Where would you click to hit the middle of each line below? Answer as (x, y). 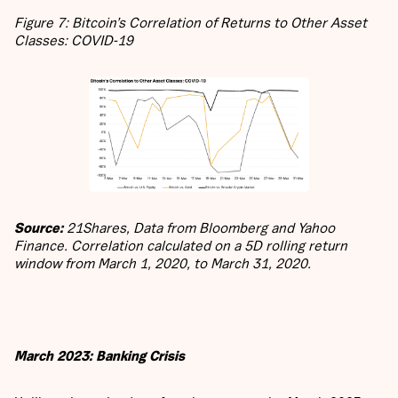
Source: (39, 228)
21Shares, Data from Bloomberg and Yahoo (199, 228)
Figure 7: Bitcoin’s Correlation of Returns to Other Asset (191, 23)
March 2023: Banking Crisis (99, 356)
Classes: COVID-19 (74, 40)
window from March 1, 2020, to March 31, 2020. (164, 263)
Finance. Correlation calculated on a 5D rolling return (181, 246)
